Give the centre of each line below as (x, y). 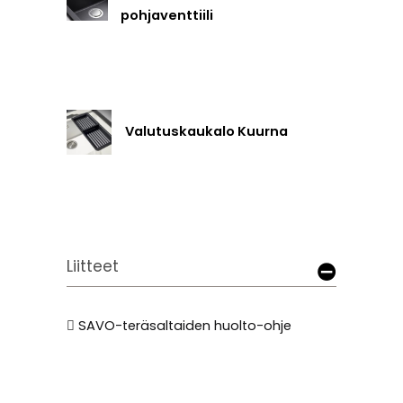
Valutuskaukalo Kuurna (206, 132)
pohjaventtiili (167, 16)
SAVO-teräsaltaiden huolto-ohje (185, 325)
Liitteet (93, 267)
